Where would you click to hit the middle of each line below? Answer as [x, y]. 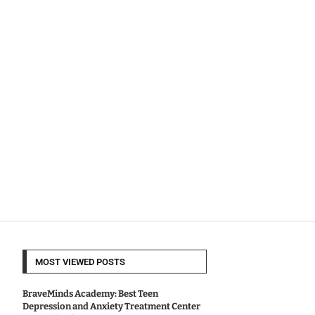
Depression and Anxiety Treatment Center [111, 307]
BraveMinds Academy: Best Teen [90, 294]
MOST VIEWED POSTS [80, 262]
